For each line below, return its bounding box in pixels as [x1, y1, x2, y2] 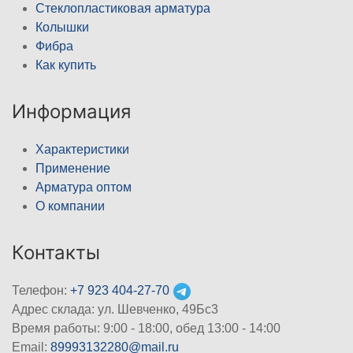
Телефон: [12, 284, 70, 297]
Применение [35, 162, 110, 175]
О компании [35, 199, 105, 213]
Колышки [35, 20, 89, 34]
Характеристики [35, 143, 129, 156]
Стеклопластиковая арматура [35, 2, 210, 15]
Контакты [12, 241, 100, 264]
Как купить [35, 58, 96, 72]
